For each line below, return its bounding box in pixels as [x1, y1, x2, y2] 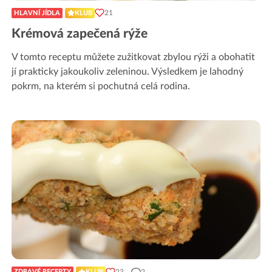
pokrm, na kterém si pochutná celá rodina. [12, 81, 190, 91]
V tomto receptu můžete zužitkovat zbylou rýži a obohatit [12, 52, 255, 62]
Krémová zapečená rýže [12, 27, 148, 40]
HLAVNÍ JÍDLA [14, 9, 60, 16]
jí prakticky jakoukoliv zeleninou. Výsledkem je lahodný [12, 66, 243, 76]
